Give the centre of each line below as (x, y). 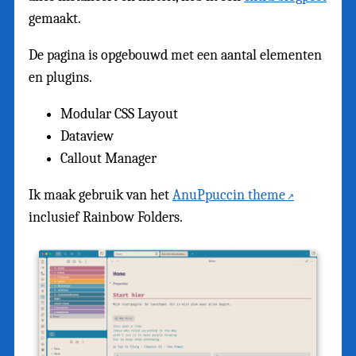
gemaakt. (55, 18)
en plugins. (60, 77)
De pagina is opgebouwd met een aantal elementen (175, 55)
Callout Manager (108, 158)
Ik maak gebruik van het (101, 195)
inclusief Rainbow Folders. (106, 217)
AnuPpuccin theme (229, 195)
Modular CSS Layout (119, 114)
